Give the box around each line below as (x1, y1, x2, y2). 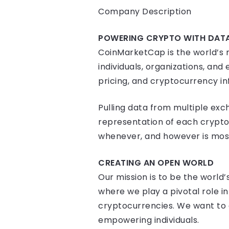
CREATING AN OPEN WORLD (98, 157, 214, 169)
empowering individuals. (98, 214, 199, 226)
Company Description (98, 6, 192, 18)
